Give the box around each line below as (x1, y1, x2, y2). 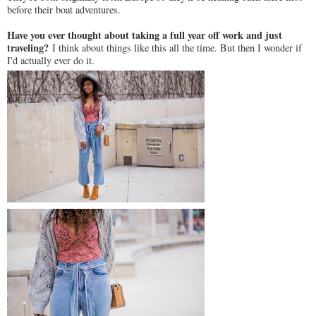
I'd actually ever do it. (7, 54, 95, 68)
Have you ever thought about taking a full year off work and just (7, 28, 282, 43)
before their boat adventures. (7, 3, 121, 17)
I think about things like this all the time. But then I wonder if (49, 41, 302, 55)
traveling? (7, 40, 49, 56)
